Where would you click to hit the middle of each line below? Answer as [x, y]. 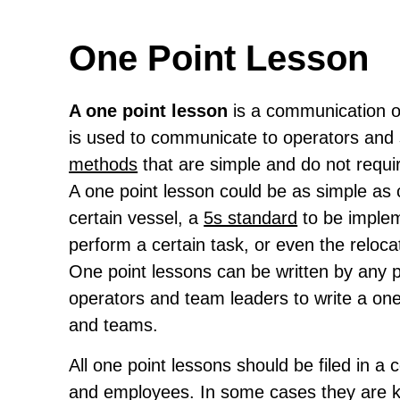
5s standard [251, 218]
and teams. [114, 325]
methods [104, 165]
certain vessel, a [137, 218]
